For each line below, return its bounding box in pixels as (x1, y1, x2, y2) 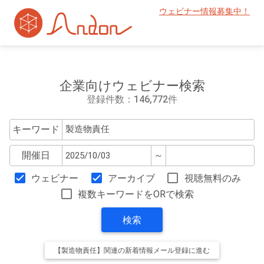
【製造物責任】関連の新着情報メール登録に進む (54, 246, 210, 255)
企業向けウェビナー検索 (59, 78, 205, 93)
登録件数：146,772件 (87, 93, 177, 105)
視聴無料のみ (184, 173, 241, 184)
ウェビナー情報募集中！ (159, 6, 250, 16)
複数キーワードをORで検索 (78, 189, 194, 200)
